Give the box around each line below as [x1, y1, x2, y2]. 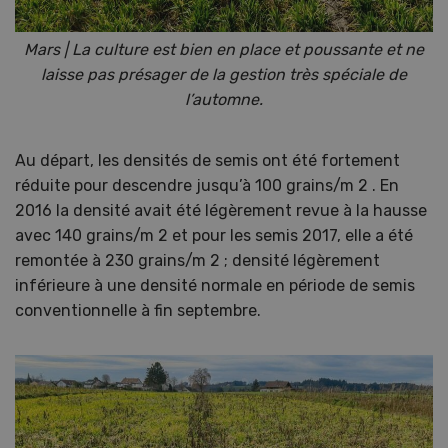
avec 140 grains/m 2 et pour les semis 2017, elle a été [15, 225, 413, 245]
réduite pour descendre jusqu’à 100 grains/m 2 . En [15, 175, 399, 195]
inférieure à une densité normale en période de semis [15, 275, 415, 295]
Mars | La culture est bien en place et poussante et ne [24, 39, 424, 59]
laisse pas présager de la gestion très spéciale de [41, 64, 407, 84]
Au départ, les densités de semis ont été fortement [15, 150, 400, 170]
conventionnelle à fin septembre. [15, 300, 261, 320]
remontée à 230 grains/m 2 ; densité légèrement [15, 250, 380, 270]
